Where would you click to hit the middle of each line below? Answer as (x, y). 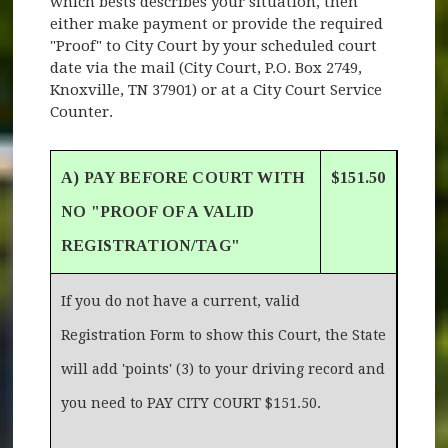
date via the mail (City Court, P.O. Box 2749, (206, 67)
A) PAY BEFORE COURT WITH (183, 177)
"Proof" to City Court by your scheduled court (214, 45)
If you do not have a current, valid (181, 300)
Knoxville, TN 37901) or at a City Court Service (216, 89)
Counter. (82, 111)
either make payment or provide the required (217, 23)
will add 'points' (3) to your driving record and (223, 368)
